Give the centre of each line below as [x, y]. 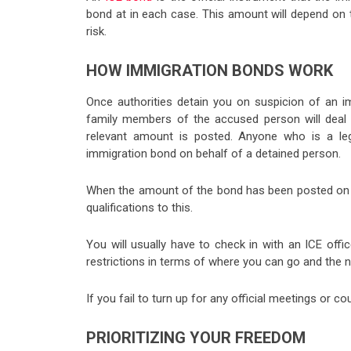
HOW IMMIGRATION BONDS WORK [210, 70]
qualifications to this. [141, 207]
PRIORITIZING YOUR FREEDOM [196, 337]
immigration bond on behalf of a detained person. [215, 153]
